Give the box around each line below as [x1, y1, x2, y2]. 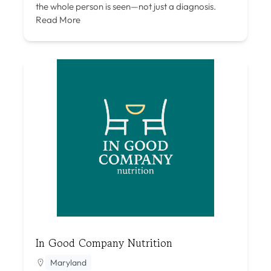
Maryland [50, 256, 87, 268]
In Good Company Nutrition [36, 234, 172, 250]
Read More [36, 13, 80, 25]
